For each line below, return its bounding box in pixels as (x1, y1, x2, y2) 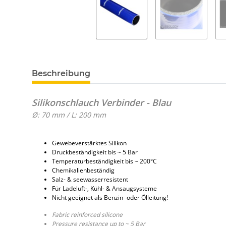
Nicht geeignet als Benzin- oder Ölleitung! (52, 193, 168, 202)
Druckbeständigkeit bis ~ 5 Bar (52, 147, 138, 156)
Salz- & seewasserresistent (52, 175, 128, 184)
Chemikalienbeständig (52, 165, 115, 175)
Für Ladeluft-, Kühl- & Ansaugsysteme (52, 184, 157, 193)
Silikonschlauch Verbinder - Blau (32, 96, 171, 108)
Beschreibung (32, 68, 90, 78)
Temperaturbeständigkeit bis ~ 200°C (52, 156, 157, 165)
